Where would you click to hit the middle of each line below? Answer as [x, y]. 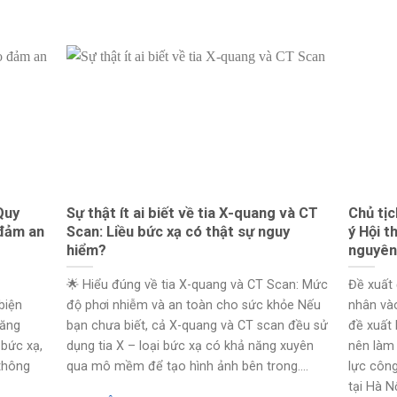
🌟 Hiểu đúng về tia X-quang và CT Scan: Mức [197, 284]
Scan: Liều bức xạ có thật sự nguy [178, 232]
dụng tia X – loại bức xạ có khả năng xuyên [190, 346]
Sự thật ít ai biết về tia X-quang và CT [192, 214]
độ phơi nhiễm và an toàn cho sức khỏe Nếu [193, 305]
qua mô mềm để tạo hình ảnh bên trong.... [187, 366]
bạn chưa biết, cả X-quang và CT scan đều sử [197, 325]
